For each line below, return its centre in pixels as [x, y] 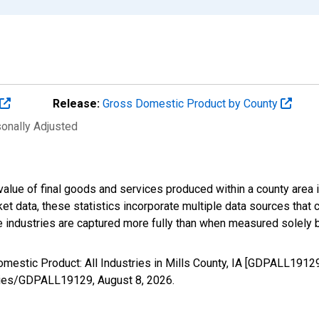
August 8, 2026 [135, 280]
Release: [76, 103]
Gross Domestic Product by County [192, 103]
